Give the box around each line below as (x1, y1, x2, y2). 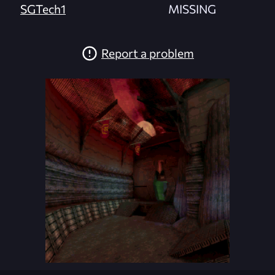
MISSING (168, 1, 216, 17)
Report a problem (101, 45, 194, 61)
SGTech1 (20, 1, 66, 17)
